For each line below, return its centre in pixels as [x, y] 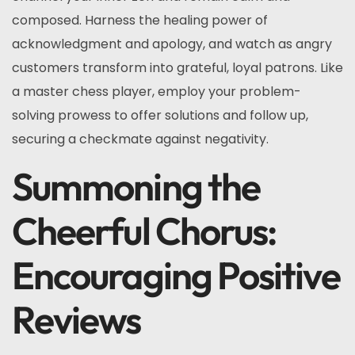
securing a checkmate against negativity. [140, 139]
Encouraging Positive [176, 275]
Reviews [76, 319]
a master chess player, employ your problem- [157, 92]
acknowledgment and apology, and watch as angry [172, 44]
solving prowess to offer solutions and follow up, [160, 115]
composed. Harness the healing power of [140, 20]
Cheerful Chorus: [144, 231]
